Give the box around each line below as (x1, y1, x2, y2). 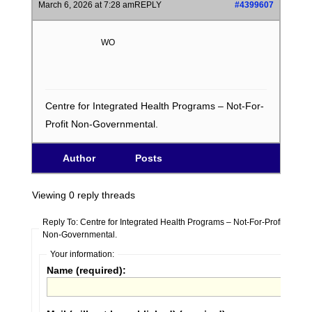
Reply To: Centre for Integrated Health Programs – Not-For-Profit (42, 217, 284, 227)
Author (63, 153, 96, 164)
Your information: (49, 249, 114, 259)
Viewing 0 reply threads (31, 189, 135, 201)
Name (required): (46, 265, 126, 276)
